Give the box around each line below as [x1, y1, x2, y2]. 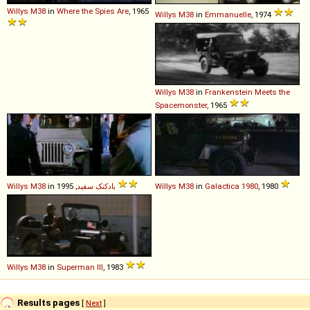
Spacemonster [155, 100, 207, 111]
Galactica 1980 [205, 181, 258, 192]
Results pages [15, 296, 80, 308]
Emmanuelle [205, 10, 251, 20]
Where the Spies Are [57, 6, 129, 17]
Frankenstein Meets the [205, 87, 290, 98]
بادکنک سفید [77, 181, 116, 192]
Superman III [57, 262, 103, 273]
